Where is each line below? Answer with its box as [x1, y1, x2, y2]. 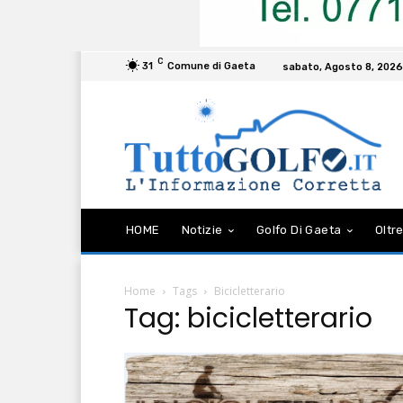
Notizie [181, 222, 223, 237]
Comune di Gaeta [167, 59, 255, 72]
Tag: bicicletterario [124, 299, 372, 337]
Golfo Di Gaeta [255, 222, 342, 237]
